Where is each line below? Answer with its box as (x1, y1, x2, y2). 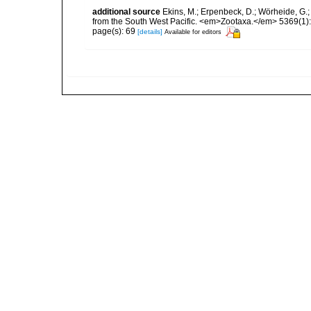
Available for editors (165, 28, 221, 36)
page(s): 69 (92, 26, 137, 37)
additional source (92, 6, 160, 17)
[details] (137, 28, 162, 36)
